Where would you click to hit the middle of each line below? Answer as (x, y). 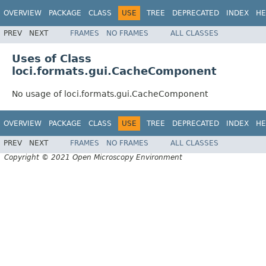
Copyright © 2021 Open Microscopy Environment (93, 158)
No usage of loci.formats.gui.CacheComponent (110, 94)
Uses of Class (52, 58)
